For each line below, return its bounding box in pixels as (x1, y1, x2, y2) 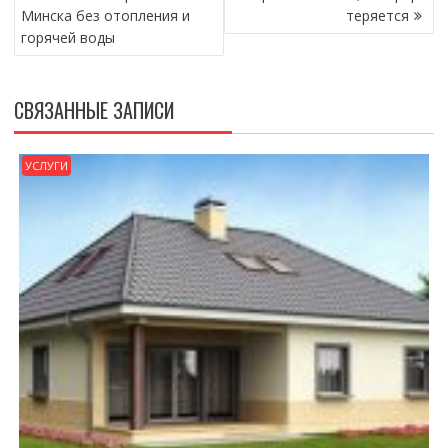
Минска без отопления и (20, 6, 190, 26)
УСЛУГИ (24, 158, 68, 174)
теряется (346, 6, 410, 26)
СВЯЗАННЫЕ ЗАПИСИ (13, 95, 174, 126)
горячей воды (20, 28, 115, 48)
